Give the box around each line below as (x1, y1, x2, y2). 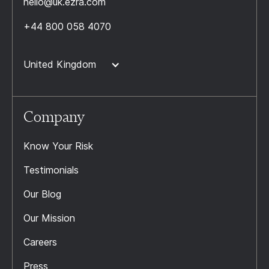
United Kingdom (23, 58, 96, 71)
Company (23, 107, 85, 127)
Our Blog (23, 188, 61, 201)
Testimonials (23, 164, 79, 177)
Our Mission (23, 212, 75, 225)
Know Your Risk (23, 140, 93, 153)
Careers (23, 236, 57, 249)
